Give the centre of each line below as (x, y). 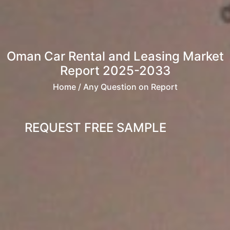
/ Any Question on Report (127, 87)
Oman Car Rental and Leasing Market (115, 56)
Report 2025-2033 (115, 71)
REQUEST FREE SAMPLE (95, 128)
